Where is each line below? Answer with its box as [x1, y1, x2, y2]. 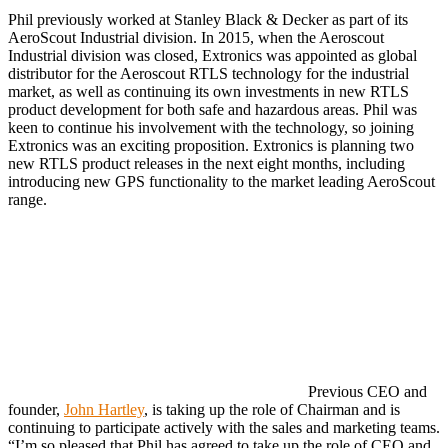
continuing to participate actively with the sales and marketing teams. [8, 418, 440, 436]
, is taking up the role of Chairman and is [144, 400, 400, 418]
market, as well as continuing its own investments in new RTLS [8, 82, 409, 100]
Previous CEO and [308, 382, 427, 400]
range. [8, 190, 47, 208]
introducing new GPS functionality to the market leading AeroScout [8, 172, 435, 190]
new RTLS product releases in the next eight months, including [8, 154, 405, 172]
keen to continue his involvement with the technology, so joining [8, 118, 414, 136]
